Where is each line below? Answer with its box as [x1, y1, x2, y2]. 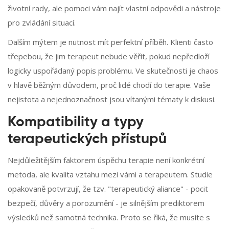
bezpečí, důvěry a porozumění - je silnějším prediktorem [8, 198, 204, 209]
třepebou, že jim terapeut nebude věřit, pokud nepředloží [8, 51, 210, 62]
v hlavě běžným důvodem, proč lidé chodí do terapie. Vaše [8, 80, 211, 90]
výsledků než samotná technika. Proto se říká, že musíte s [8, 212, 210, 223]
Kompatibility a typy [8, 115, 144, 130]
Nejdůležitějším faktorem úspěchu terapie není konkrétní [8, 155, 204, 166]
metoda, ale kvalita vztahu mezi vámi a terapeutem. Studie [8, 169, 213, 180]
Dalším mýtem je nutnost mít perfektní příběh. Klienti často [8, 37, 213, 48]
